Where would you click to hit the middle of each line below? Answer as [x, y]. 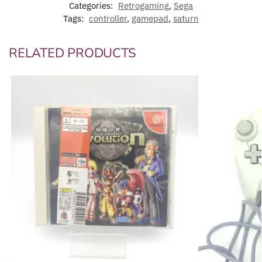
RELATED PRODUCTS [73, 54]
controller [108, 19]
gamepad [150, 19]
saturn [186, 19]
